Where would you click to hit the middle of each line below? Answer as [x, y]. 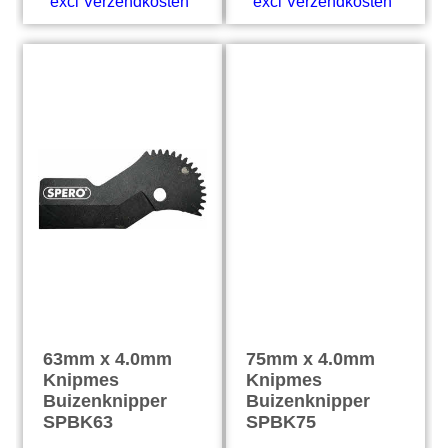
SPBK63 [78, 422]
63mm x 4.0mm [108, 359]
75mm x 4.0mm [310, 359]
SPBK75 [281, 422]
